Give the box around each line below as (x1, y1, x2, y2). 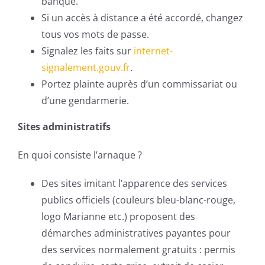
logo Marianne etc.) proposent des (41, 210, 195, 223)
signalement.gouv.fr (41, 61, 130, 74)
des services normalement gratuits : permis (41, 243, 235, 256)
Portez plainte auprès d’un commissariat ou (41, 77, 237, 91)
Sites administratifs (18, 120, 111, 133)
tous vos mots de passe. (41, 28, 149, 41)
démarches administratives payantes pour (41, 227, 231, 240)
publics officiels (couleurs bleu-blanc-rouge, (41, 193, 235, 206)
